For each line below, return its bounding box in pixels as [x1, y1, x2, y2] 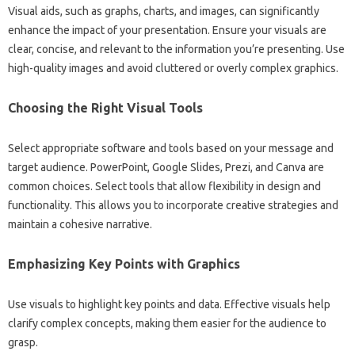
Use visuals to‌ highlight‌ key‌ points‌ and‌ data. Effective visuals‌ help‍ [8, 298, 330, 311]
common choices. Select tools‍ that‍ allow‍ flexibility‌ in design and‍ [8, 180, 321, 193]
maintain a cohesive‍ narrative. [8, 218, 152, 231]
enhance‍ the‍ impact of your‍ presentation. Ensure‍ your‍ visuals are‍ [8, 24, 326, 36]
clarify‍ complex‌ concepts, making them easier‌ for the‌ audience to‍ [8, 317, 326, 330]
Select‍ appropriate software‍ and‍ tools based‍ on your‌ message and [8, 142, 334, 155]
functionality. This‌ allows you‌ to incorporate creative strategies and [8, 199, 338, 212]
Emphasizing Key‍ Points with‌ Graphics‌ [8, 257, 240, 271]
